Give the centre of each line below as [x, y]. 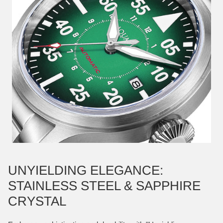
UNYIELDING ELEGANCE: [86, 170]
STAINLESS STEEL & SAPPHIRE [104, 186]
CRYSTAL [37, 201]
